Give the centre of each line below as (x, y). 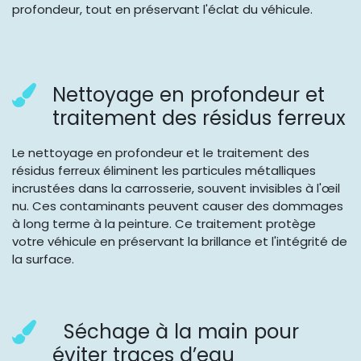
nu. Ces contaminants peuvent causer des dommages (178, 206)
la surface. (43, 259)
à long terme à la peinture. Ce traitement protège (164, 224)
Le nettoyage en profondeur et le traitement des (161, 153)
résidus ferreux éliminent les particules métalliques (164, 171)
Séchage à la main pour (176, 332)
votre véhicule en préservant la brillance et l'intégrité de (180, 242)
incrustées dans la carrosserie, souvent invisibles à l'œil (176, 189)
